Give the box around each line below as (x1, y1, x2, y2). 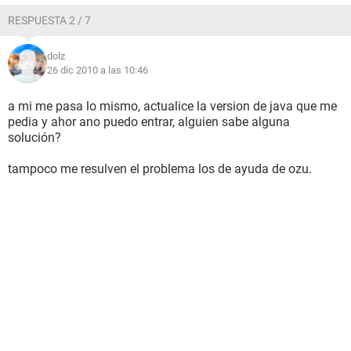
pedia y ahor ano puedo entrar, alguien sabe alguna (8, 114, 290, 129)
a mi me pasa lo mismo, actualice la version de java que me (8, 99, 337, 114)
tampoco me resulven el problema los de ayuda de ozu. (8, 161, 312, 176)
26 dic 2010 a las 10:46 (47, 64, 148, 76)
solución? (8, 130, 61, 145)
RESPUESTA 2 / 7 (8, 14, 91, 27)
